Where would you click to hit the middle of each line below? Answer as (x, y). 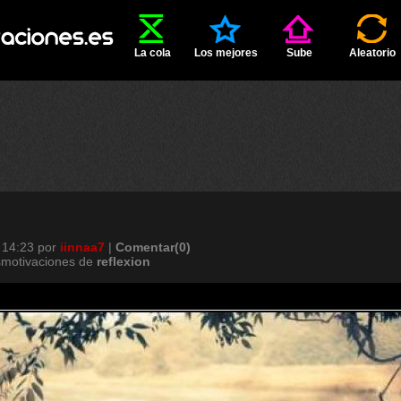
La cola (152, 53)
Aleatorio (372, 53)
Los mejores (226, 53)
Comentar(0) (153, 247)
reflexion (124, 261)
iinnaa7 (82, 247)
